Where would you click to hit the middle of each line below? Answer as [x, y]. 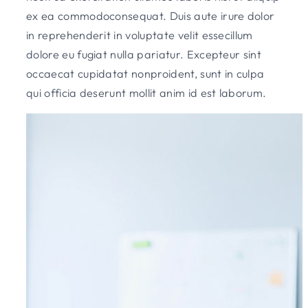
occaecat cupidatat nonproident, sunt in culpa [145, 73]
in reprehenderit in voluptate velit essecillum [140, 35]
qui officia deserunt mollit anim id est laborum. [146, 92]
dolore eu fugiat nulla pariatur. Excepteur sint [144, 54]
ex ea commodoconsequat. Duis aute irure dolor [151, 15]
